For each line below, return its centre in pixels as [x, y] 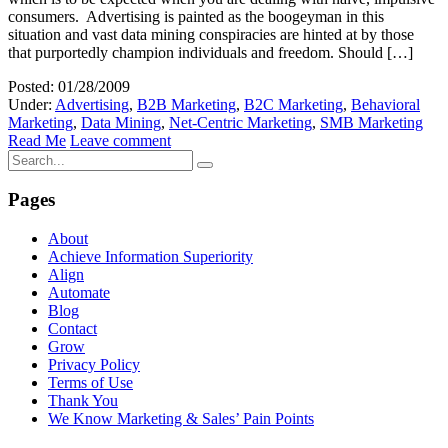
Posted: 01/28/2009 [69, 86]
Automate [79, 292]
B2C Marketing [293, 104]
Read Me [37, 140]
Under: [31, 104]
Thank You [83, 400]
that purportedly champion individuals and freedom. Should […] [210, 52]
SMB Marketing [371, 122]
